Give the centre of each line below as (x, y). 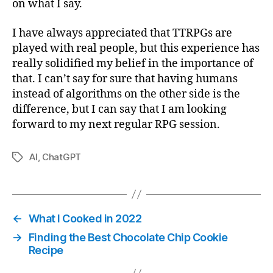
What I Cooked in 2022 (85, 218)
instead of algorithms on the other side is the (126, 94)
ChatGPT (62, 157)
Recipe (46, 250)
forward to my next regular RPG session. (116, 124)
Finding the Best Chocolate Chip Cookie (128, 237)
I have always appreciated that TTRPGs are (122, 33)
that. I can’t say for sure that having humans (125, 79)
